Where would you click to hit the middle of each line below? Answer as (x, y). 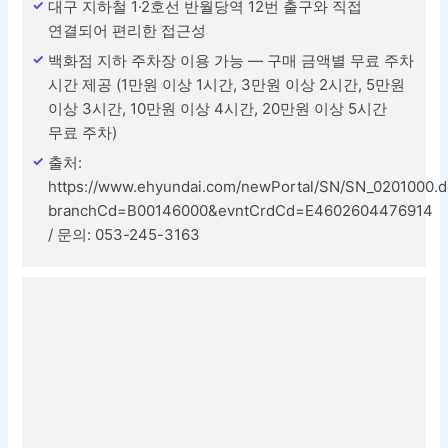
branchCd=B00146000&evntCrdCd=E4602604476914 (241, 210)
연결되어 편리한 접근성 (127, 30)
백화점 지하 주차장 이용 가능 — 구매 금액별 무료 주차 (231, 60)
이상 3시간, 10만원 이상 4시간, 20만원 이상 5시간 (218, 108)
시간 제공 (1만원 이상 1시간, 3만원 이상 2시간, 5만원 (227, 84)
